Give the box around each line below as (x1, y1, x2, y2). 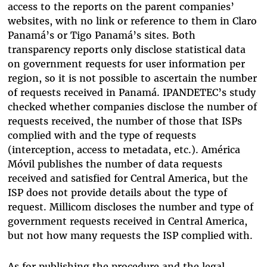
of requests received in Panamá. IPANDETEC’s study (7, 86, 256, 99)
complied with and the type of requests (7, 129, 196, 142)
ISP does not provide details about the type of (7, 187, 227, 199)
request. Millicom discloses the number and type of (7, 201, 253, 213)
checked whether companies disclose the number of (7, 101, 257, 113)
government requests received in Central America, (7, 215, 247, 228)
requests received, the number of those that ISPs (7, 115, 242, 128)
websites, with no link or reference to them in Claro (7, 15, 257, 27)
